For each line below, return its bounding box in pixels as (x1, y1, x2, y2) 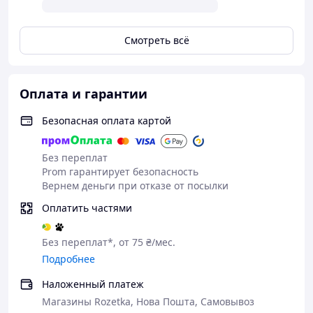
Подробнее (42, 252, 95, 265)
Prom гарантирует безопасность (42, 165, 198, 178)
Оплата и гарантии (20, 85, 147, 102)
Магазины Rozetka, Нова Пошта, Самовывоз (42, 295, 254, 308)
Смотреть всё (124, 34, 189, 47)
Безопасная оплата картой (42, 114, 171, 127)
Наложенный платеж (42, 277, 144, 291)
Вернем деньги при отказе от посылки (42, 179, 228, 192)
